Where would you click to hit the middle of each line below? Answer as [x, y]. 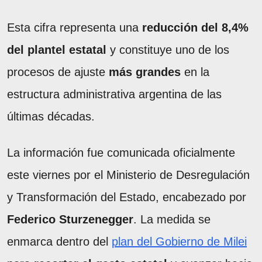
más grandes [145, 72]
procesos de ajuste [58, 72]
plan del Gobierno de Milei [179, 241]
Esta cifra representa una [75, 27]
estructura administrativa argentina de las [114, 94]
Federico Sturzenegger [70, 219]
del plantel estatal [57, 49]
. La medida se [172, 219]
